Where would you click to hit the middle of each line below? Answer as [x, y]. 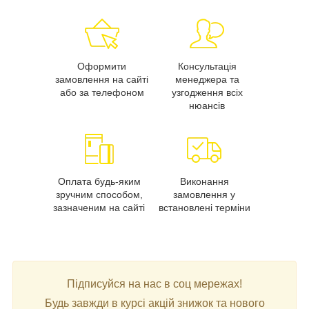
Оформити [102, 66]
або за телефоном [102, 92]
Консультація [207, 66]
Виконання [204, 181]
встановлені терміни [204, 207]
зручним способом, [99, 194]
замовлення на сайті [102, 79]
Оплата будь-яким [99, 181]
